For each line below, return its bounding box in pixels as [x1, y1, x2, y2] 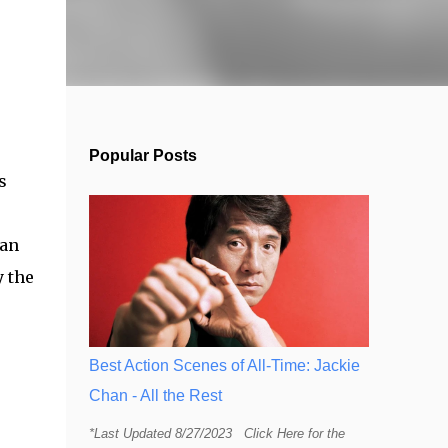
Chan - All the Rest [88, 387, 222, 404]
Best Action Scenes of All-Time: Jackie [88, 357, 360, 374]
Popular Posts [88, 147, 197, 164]
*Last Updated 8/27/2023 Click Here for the [88, 426, 345, 441]
